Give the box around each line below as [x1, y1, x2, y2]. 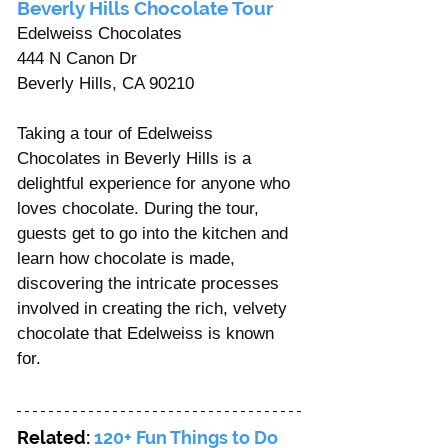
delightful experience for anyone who [17, 173, 295, 193]
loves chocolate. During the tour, [17, 198, 264, 218]
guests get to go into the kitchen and [17, 223, 293, 243]
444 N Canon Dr [17, 48, 137, 68]
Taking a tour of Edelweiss [17, 123, 218, 143]
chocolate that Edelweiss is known [17, 323, 279, 343]
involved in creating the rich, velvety [17, 298, 292, 318]
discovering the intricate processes [17, 273, 284, 293]
